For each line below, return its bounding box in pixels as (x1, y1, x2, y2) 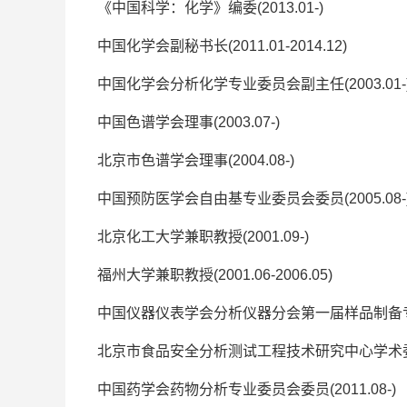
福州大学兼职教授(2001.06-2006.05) (97, 266, 333, 283)
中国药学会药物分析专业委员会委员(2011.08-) (97, 381, 396, 397)
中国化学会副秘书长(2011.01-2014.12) (97, 37, 347, 54)
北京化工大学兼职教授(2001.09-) (97, 228, 309, 244)
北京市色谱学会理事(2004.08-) (97, 152, 294, 168)
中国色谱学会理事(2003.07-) (97, 114, 280, 130)
